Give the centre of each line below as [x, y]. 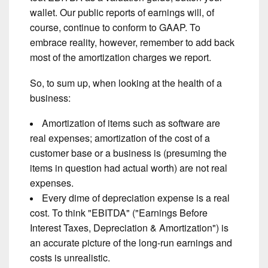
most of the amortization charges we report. [121, 57]
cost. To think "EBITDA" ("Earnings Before [119, 213]
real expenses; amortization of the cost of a [120, 138]
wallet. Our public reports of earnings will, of [122, 13]
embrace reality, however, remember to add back [132, 42]
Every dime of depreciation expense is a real [136, 198]
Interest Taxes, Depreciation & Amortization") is [129, 228]
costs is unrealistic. [70, 258]
